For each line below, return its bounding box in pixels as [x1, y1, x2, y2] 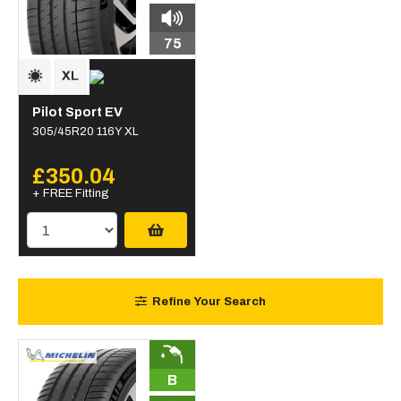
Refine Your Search [152, 295, 266, 309]
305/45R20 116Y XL [32, 124, 139, 138]
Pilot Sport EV [32, 104, 123, 119]
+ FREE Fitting [32, 186, 108, 200]
